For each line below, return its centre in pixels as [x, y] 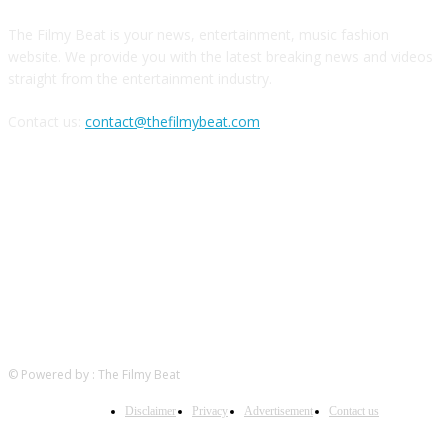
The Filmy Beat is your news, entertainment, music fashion [198, 35]
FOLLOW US [224, 202]
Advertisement [278, 411]
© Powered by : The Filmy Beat [94, 375]
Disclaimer [150, 411]
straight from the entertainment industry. [140, 79]
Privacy [210, 411]
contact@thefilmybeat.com [172, 122]
